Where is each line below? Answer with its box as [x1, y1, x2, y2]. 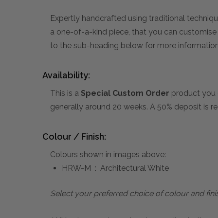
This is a [50, 89, 81, 98]
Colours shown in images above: [50, 150, 166, 160]
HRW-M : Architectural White [62, 163, 169, 173]
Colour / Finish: [42, 131, 106, 142]
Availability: [42, 70, 90, 81]
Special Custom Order [81, 89, 169, 98]
